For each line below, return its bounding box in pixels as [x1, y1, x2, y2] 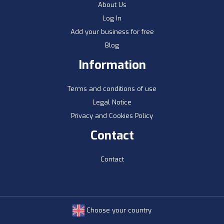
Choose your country [84, 205, 151, 214]
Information [78, 57, 146, 73]
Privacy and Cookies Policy [71, 111, 153, 120]
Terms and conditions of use [67, 84, 156, 93]
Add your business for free [70, 27, 154, 36]
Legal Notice [92, 98, 131, 107]
